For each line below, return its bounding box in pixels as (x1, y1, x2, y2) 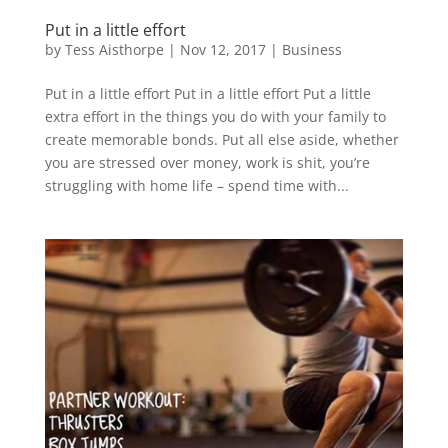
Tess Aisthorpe (64, 40, 164, 60)
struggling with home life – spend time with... (44, 176, 349, 196)
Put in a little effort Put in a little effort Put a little (44, 84, 371, 104)
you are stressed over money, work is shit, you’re (44, 153, 370, 173)
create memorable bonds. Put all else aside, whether (44, 130, 399, 150)
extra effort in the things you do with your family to (44, 107, 386, 127)
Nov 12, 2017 (179, 40, 266, 60)
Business (281, 40, 342, 60)
